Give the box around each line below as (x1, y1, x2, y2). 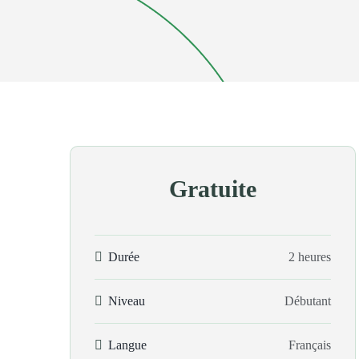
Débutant (284, 294, 331, 308)
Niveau (108, 294, 145, 308)
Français (288, 338, 331, 352)
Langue (108, 338, 147, 352)
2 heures (288, 250, 331, 264)
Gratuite (168, 175, 256, 202)
